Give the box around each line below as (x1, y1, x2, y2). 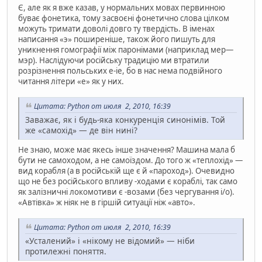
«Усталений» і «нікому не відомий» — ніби (25, 235, 195, 246)
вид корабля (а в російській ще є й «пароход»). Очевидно (18, 165, 235, 176)
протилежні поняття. (25, 245, 106, 257)
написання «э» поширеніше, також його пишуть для (18, 34, 215, 45)
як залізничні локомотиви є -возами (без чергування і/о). (18, 186, 235, 197)
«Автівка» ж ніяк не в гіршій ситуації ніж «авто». (18, 196, 195, 208)
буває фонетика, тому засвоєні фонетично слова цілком (18, 13, 229, 24)
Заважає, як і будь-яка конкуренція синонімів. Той (25, 113, 225, 125)
